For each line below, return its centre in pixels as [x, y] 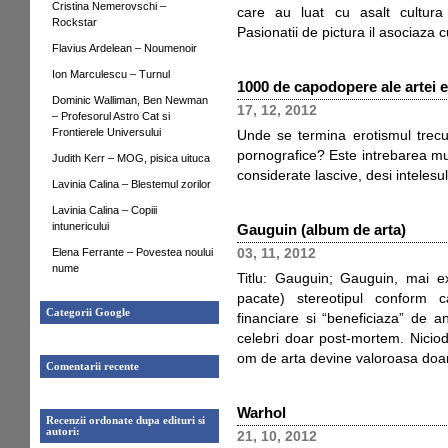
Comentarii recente [92, 366]
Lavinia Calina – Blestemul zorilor [131, 184]
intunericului [80, 226]
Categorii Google [88, 312]
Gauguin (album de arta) [321, 229]
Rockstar [74, 22]
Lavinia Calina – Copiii [104, 210]
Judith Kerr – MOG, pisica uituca [131, 158]
